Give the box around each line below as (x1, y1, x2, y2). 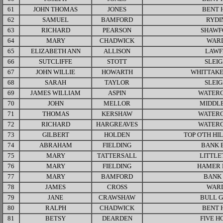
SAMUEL (42, 16, 69, 23)
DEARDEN (102, 215, 132, 222)
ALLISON (104, 48, 130, 55)
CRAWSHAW (99, 194, 135, 201)
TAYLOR (105, 79, 129, 86)
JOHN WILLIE (36, 69, 75, 76)
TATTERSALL (97, 152, 137, 159)
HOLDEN (104, 131, 130, 138)
